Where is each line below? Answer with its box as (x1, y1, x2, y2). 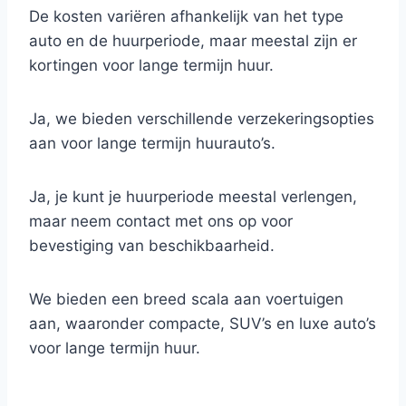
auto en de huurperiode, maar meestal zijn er (29, 32, 357, 50)
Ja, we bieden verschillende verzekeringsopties (29, 110, 374, 128)
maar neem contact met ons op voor (29, 212, 293, 230)
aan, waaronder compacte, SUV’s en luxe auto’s (29, 314, 376, 333)
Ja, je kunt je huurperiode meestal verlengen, (29, 188, 357, 206)
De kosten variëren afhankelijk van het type (29, 7, 343, 25)
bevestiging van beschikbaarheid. (29, 237, 275, 255)
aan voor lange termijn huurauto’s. (29, 134, 275, 152)
